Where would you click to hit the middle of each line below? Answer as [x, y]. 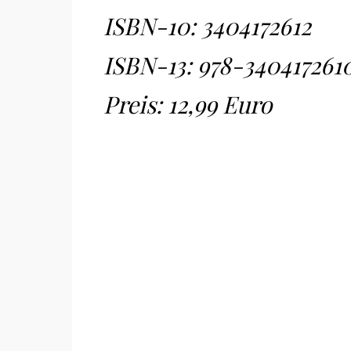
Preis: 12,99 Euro [190, 104]
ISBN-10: [152, 26]
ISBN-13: [150, 65]
